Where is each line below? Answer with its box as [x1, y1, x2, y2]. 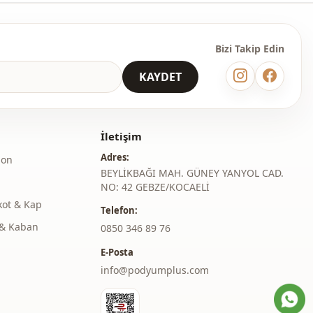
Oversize [75, 8, 117, 22]
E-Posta [101, 245, 134, 259]
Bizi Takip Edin [215, 41, 284, 55]
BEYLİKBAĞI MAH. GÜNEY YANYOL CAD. [101, 166, 284, 180]
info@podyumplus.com [101, 263, 210, 277]
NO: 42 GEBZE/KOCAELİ [101, 180, 210, 194]
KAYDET [139, 68, 182, 85]
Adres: [101, 150, 130, 163]
